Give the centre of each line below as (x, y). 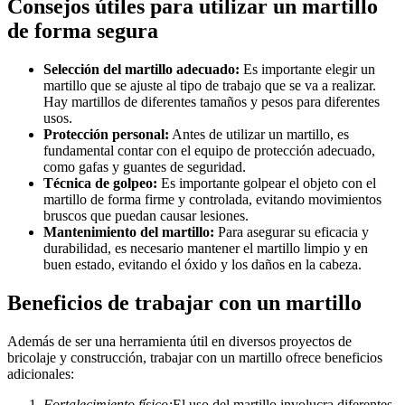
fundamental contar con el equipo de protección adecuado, (209, 151)
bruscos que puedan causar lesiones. (146, 216)
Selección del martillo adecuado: (141, 70)
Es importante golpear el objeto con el (267, 184)
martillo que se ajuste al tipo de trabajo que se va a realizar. (210, 86)
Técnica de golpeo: (100, 184)
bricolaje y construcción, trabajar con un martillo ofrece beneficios (195, 358)
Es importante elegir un (307, 70)
